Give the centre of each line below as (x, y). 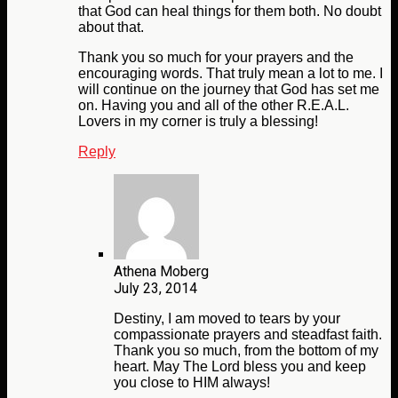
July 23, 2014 (155, 289)
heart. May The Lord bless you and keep (240, 367)
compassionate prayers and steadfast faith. (248, 335)
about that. (111, 28)
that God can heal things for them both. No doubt (230, 12)
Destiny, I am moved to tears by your (227, 319)
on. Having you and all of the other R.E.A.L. (214, 106)
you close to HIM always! (192, 383)
